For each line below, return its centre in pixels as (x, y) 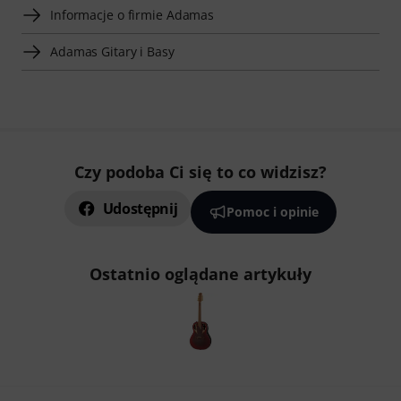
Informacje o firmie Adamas (132, 15)
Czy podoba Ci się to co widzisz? (200, 172)
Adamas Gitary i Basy (112, 52)
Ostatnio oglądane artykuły (200, 274)
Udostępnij (140, 209)
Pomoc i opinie (273, 212)
